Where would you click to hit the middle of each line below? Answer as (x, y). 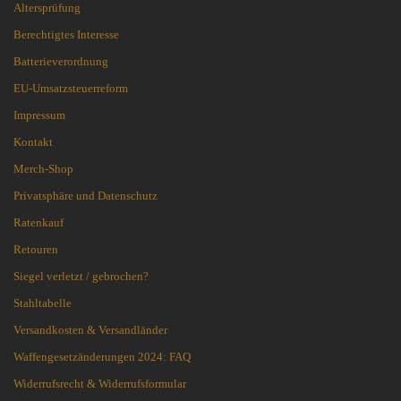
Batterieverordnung (61, 62)
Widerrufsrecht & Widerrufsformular (100, 384)
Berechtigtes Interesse (66, 35)
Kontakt (33, 142)
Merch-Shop (43, 169)
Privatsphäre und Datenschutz (85, 196)
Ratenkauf (38, 223)
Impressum (39, 115)
